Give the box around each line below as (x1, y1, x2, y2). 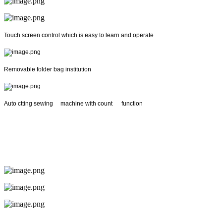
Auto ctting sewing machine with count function (4, 100, 143, 107)
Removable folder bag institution (4, 65, 91, 73)
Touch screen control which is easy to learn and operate (4, 31, 154, 39)
